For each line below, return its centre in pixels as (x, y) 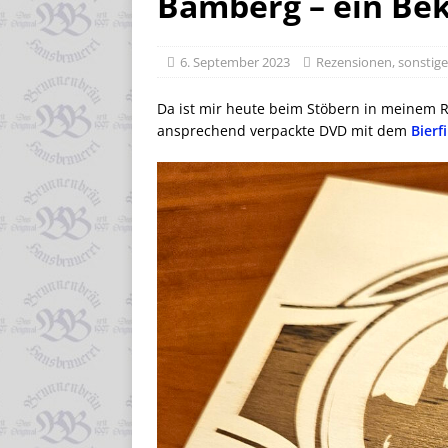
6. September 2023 (235, 62)
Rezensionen (354, 62)
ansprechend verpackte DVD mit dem (284, 130)
